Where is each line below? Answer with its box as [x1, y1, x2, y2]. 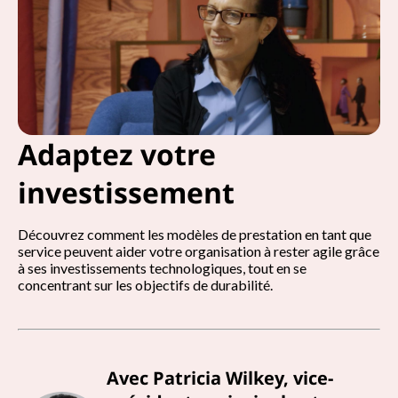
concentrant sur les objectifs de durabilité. [18, 276, 273, 293]
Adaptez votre [18, 135, 216, 173]
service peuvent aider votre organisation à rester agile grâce [18, 243, 379, 259]
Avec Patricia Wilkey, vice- [107, 366, 333, 390]
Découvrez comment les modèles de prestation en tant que [18, 226, 371, 243]
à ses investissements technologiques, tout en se [18, 259, 306, 276]
